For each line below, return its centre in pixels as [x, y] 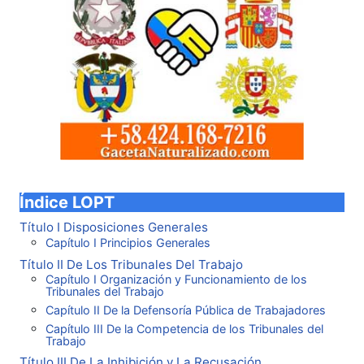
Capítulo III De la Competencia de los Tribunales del [184, 328]
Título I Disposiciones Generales [114, 227]
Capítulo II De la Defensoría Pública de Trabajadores [186, 310]
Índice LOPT [67, 202]
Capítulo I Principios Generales [128, 243]
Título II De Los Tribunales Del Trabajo [131, 264]
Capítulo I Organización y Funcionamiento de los [176, 279]
